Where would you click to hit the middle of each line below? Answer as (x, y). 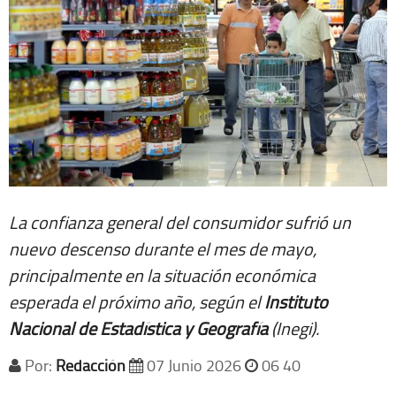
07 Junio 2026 (194, 366)
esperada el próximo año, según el (137, 302)
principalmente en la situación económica (162, 275)
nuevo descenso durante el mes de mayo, (163, 249)
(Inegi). (293, 328)
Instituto (296, 302)
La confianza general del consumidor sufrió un (180, 222)
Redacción (91, 366)
